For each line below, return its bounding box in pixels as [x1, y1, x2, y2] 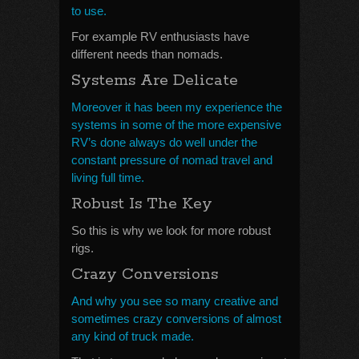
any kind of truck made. [71, 329, 194, 343]
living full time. [71, 171, 144, 184]
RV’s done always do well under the [71, 135, 257, 149]
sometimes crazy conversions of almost [71, 312, 281, 325]
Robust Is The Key [71, 194, 212, 214]
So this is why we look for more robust [71, 224, 271, 237]
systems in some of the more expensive [71, 118, 281, 131]
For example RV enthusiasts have [71, 30, 249, 43]
